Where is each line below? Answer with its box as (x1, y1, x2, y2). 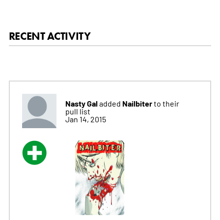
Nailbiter (122, 97, 154, 109)
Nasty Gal (65, 97, 98, 109)
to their (153, 98, 179, 108)
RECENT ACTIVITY (8, 29, 91, 43)
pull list (65, 106, 90, 116)
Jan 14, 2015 (65, 113, 106, 124)
